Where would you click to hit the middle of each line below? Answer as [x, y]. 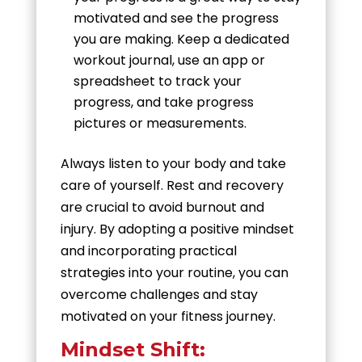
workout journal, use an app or [169, 60]
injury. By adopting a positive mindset [177, 229]
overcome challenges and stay [159, 294]
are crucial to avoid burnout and [162, 207]
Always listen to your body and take [173, 163]
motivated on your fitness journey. [168, 316]
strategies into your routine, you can [174, 272]
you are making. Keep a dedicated [181, 39]
